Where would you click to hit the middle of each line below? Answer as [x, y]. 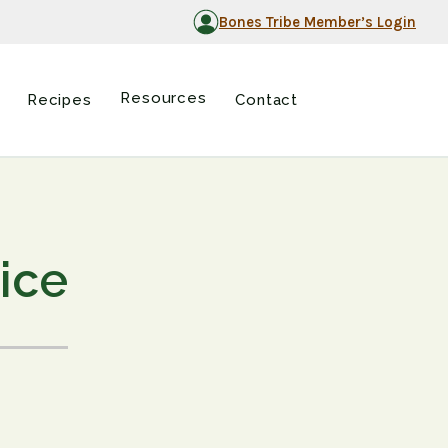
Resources [163, 98]
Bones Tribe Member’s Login [317, 21]
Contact [266, 100]
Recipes [59, 100]
